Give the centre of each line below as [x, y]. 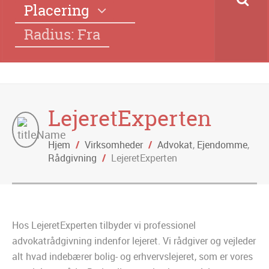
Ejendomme [222, 145]
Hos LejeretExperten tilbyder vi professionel [104, 225]
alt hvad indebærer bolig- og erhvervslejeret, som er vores [132, 257]
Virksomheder [114, 145]
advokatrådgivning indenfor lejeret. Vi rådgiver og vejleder [134, 241]
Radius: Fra [62, 35]
